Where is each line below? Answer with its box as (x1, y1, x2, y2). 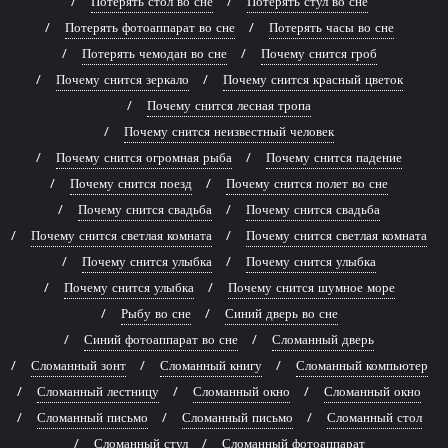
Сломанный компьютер (295, 357, 428, 373)
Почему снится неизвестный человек (124, 123, 334, 139)
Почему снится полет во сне (226, 175, 388, 191)
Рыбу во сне (120, 305, 191, 321)
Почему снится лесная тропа (147, 97, 311, 113)
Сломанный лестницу (37, 383, 159, 399)
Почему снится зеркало (55, 71, 189, 87)
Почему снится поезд (70, 175, 192, 191)
